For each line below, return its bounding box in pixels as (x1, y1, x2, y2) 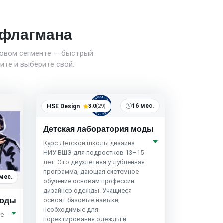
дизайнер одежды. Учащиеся (43, 187, 132, 195)
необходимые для (43, 206, 98, 214)
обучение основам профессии (43, 177, 134, 185)
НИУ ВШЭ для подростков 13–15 (43, 149, 144, 157)
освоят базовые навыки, (43, 196, 120, 204)
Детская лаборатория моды (43, 125, 154, 134)
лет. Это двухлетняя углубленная (43, 158, 145, 166)
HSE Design (46, 103, 80, 110)
